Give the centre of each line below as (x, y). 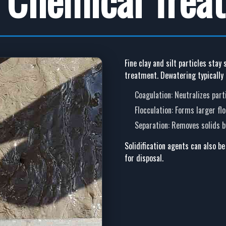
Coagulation (153, 95)
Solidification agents (156, 146)
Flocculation (153, 110)
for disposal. (144, 158)
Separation (151, 125)
